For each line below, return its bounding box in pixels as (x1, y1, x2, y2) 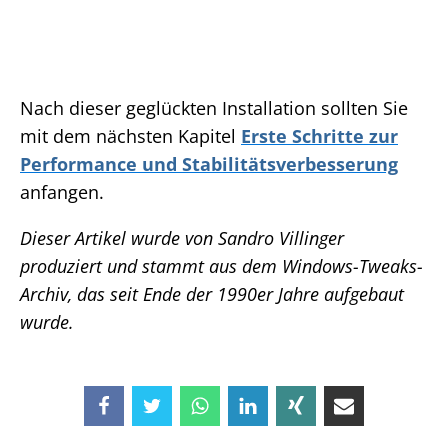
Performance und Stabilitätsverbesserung (20, 152, 398, 177)
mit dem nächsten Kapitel (20, 124, 241, 149)
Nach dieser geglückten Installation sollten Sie (20, 96, 408, 121)
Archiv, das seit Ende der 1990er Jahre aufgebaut (20, 282, 404, 307)
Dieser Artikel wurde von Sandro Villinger (20, 226, 344, 251)
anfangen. (20, 180, 104, 205)
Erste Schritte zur (241, 124, 398, 149)
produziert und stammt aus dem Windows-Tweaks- (20, 254, 423, 279)
